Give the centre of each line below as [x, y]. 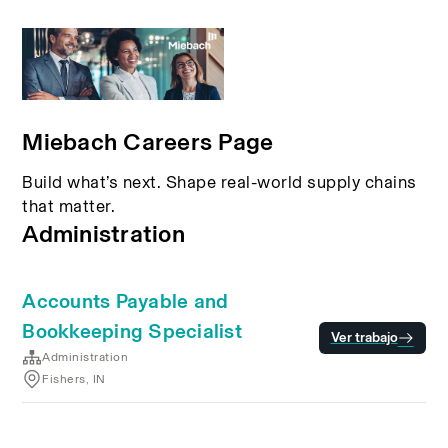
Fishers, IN [74, 379]
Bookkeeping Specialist [132, 331]
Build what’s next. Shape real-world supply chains [219, 182]
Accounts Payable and [125, 301]
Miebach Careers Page [148, 141]
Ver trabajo [364, 337]
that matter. [69, 206]
